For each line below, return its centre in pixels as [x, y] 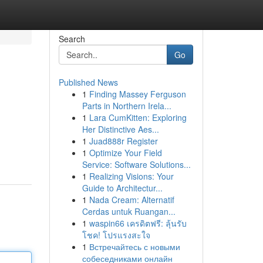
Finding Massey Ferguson [137, 94]
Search [72, 39]
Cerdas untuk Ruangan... [129, 211]
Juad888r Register [123, 141]
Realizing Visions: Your [131, 176]
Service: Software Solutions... [136, 164]
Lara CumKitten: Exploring [138, 117]
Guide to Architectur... [122, 188]
